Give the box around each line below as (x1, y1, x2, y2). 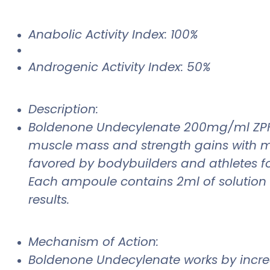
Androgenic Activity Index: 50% (28, 58, 211, 76)
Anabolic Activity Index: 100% (28, 26, 198, 43)
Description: (28, 101, 98, 118)
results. (28, 191, 69, 209)
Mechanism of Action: (28, 233, 159, 251)
